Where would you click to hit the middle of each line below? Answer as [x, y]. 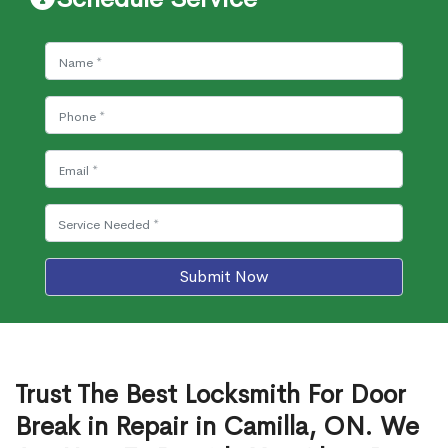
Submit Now [224, 276]
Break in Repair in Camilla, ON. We [217, 426]
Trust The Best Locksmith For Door [210, 394]
